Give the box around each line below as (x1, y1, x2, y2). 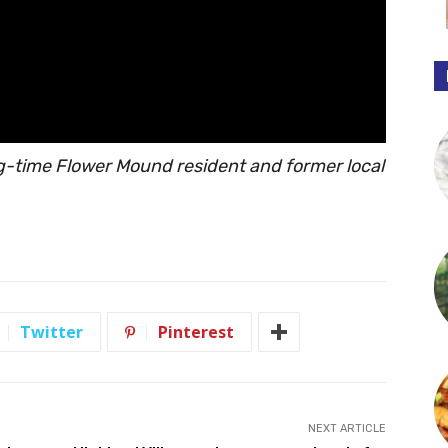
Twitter (20, 321, 83, 344)
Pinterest (158, 321, 234, 344)
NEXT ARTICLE (307, 422, 386, 436)
